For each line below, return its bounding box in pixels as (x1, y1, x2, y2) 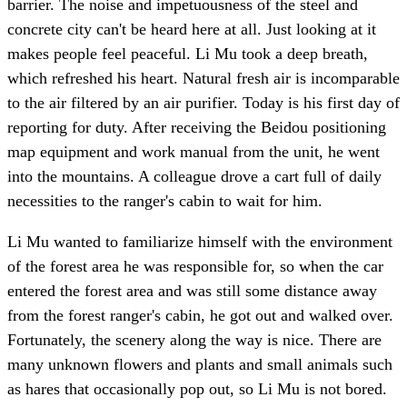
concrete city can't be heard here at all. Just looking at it (7, 20, 376, 39)
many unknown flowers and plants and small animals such (7, 355, 392, 374)
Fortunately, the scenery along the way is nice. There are (7, 331, 382, 350)
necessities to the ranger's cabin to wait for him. (7, 192, 323, 211)
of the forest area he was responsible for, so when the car (7, 257, 383, 276)
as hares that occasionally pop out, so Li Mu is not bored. (7, 380, 387, 399)
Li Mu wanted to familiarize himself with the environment (7, 233, 392, 252)
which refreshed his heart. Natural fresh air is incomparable (7, 69, 400, 88)
